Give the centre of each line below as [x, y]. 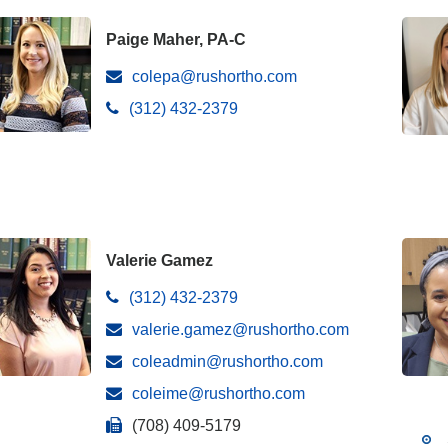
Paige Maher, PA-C [176, 39]
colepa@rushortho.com [214, 76]
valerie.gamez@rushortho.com [240, 329]
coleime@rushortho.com [218, 393]
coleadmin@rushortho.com [227, 361]
